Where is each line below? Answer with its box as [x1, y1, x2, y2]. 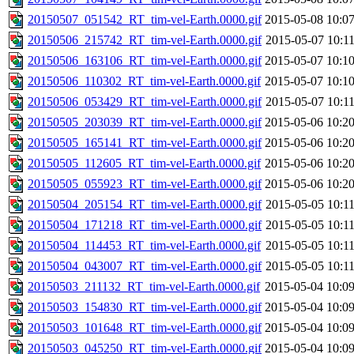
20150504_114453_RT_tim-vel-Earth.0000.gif [28, 239, 261, 253]
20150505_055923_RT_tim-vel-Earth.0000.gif [28, 177, 262, 191]
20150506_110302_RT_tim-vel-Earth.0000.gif [28, 74, 261, 88]
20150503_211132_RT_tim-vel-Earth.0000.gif [28, 280, 260, 294]
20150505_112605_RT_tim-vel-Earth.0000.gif [28, 156, 261, 171]
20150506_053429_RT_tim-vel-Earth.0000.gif [28, 95, 262, 109]
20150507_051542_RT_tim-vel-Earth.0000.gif [28, 13, 262, 27]
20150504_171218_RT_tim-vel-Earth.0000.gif [28, 218, 262, 232]
